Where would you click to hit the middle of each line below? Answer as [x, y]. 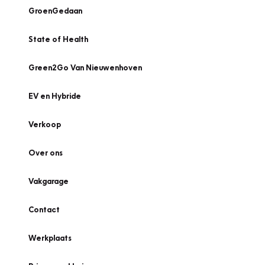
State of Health [58, 39]
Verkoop [45, 124]
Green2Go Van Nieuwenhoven [85, 67]
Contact [44, 209]
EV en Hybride [55, 96]
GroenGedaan [55, 11]
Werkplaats [50, 238]
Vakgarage [49, 181]
